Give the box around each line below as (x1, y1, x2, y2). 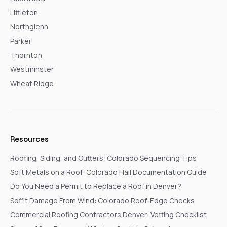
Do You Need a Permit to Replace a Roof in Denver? (10, 181, 181, 191)
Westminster (10, 64, 54, 74)
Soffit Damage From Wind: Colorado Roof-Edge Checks (10, 195, 195, 205)
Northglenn (10, 21, 48, 31)
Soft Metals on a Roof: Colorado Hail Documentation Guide (10, 167, 207, 177)
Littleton (10, 7, 38, 17)
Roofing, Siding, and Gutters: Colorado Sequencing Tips (10, 153, 197, 163)
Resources (10, 134, 49, 144)
